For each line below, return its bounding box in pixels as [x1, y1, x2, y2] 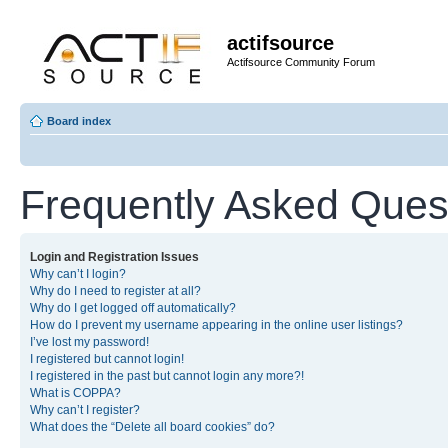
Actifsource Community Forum [227, 56, 375, 68]
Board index [47, 115, 111, 127]
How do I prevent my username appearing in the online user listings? [30, 318, 403, 332]
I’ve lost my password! [30, 335, 149, 349]
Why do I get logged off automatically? [30, 301, 236, 315]
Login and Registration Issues [30, 250, 199, 264]
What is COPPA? [30, 386, 121, 400]
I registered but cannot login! [30, 352, 184, 366]
